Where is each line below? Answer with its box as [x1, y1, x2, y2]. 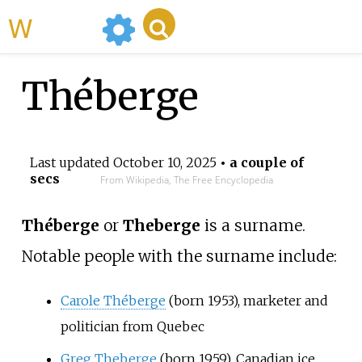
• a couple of [216, 154, 304, 171]
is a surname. [200, 216, 305, 236]
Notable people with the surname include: [21, 246, 337, 267]
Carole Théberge [60, 292, 166, 309]
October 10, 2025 [112, 154, 217, 171]
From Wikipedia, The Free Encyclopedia [99, 173, 273, 187]
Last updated [29, 154, 113, 171]
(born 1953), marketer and [165, 292, 328, 309]
